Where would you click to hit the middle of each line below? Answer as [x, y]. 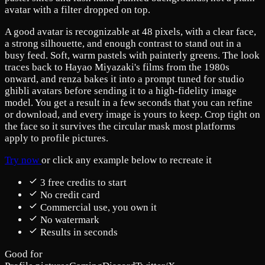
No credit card [70, 195]
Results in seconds [79, 232]
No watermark [70, 220]
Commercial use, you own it [98, 208]
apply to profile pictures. [56, 138]
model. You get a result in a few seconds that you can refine [129, 103]
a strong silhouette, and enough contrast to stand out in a [123, 44]
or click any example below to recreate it [127, 160]
